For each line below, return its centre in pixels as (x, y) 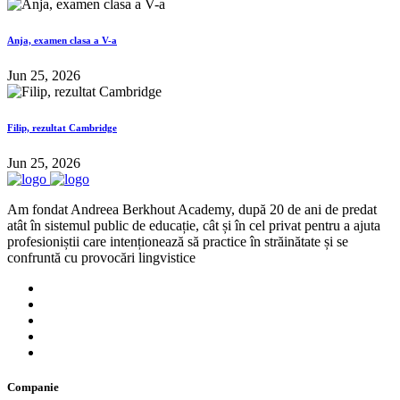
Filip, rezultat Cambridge (62, 128)
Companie (33, 387)
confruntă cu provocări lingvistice (101, 258)
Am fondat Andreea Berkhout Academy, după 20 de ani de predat (192, 210)
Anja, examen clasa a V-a (62, 41)
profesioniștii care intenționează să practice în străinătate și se (178, 242)
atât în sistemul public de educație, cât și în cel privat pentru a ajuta (194, 226)
